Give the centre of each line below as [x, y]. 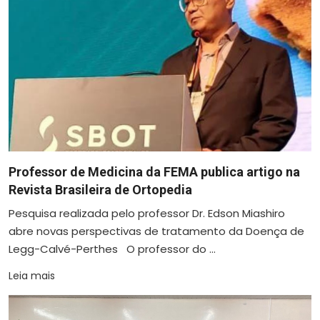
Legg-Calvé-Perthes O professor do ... [112, 249]
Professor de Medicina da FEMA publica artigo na [154, 172]
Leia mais [32, 276]
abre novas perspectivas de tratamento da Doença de [156, 231]
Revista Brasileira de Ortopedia [100, 190]
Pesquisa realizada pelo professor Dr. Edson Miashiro [147, 214]
